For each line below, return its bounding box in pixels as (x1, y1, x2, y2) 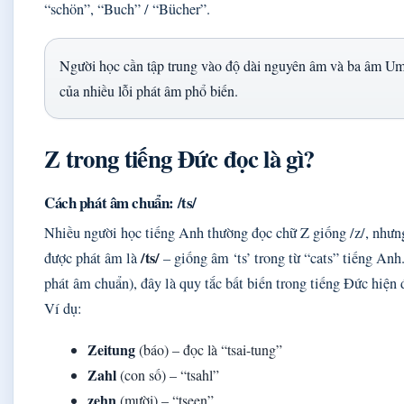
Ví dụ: (44, 298, 82, 318)
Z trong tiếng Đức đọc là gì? (44, 141, 315, 176)
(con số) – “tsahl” (116, 365, 219, 384)
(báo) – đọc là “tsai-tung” (135, 340, 282, 359)
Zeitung (87, 339, 135, 360)
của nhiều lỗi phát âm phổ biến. (60, 81, 238, 100)
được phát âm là (44, 248, 141, 268)
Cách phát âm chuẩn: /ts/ (44, 191, 197, 214)
